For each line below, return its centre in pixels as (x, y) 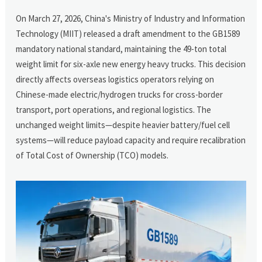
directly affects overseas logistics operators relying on (115, 79)
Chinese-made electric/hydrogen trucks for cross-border (120, 94)
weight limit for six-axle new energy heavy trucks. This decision (131, 64)
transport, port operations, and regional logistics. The (114, 109)
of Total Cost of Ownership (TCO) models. (92, 155)
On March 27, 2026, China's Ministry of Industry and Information (131, 18)
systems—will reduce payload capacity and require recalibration (131, 140)
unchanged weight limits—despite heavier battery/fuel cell (123, 125)
